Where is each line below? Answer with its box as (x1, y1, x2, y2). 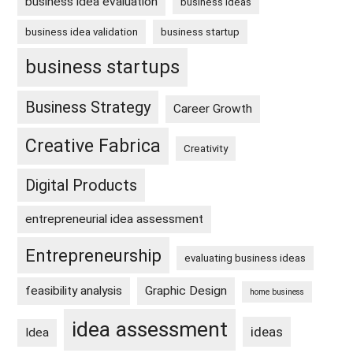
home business (250, 287, 305, 298)
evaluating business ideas (184, 252, 307, 265)
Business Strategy (25, 98, 151, 117)
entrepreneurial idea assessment (25, 212, 204, 227)
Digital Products (25, 176, 138, 195)
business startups (25, 56, 180, 79)
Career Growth (173, 102, 253, 117)
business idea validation (25, 26, 139, 39)
